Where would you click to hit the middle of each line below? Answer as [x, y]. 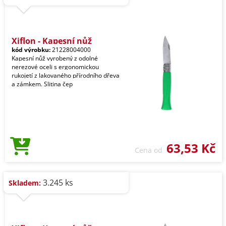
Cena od [151, 150]
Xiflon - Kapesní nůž [52, 41]
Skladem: [25, 183]
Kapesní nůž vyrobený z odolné [55, 58]
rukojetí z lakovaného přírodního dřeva [66, 75]
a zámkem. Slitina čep [42, 84]
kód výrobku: [31, 50]
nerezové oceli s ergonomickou [55, 67]
